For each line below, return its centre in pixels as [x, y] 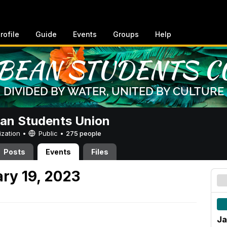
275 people [84, 133]
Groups [126, 34]
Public [48, 133]
